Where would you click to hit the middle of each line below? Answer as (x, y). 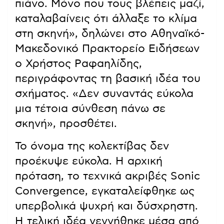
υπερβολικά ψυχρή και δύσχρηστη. (106, 206)
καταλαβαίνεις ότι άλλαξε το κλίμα (106, 19)
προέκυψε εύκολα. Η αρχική (89, 161)
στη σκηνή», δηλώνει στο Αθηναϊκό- (110, 34)
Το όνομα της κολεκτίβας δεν (92, 146)
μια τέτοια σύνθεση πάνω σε (90, 109)
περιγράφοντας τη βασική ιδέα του (108, 79)
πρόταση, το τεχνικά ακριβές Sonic (107, 176)
